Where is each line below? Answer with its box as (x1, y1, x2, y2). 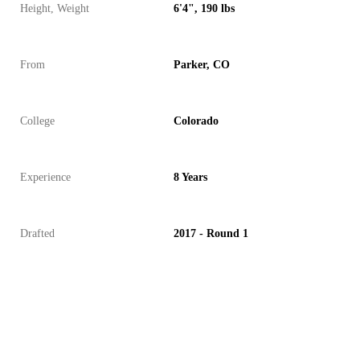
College (20, 115, 55, 127)
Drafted (20, 227, 55, 239)
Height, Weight (20, 2, 89, 14)
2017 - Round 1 (174, 227, 248, 239)
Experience (20, 171, 71, 183)
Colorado (174, 115, 219, 127)
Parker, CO (174, 59, 230, 71)
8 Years (174, 171, 207, 183)
